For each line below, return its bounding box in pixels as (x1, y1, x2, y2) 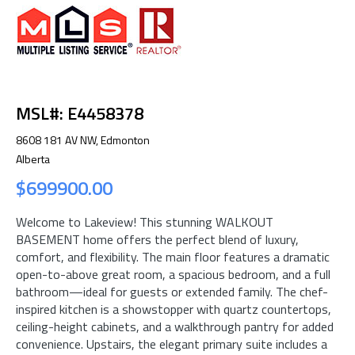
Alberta (16, 150, 50, 167)
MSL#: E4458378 (16, 99, 143, 127)
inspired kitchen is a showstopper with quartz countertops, (16, 299, 331, 319)
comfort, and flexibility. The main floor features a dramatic (16, 246, 330, 266)
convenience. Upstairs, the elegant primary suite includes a (16, 334, 327, 353)
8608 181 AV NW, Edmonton (16, 131, 150, 148)
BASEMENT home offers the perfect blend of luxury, (16, 229, 299, 249)
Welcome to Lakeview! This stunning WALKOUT (16, 212, 273, 231)
